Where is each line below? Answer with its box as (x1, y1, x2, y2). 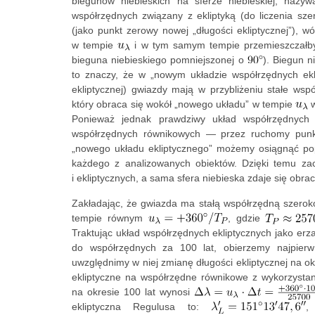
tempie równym (72, 212, 148, 224)
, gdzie (227, 212, 266, 224)
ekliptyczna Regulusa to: (72, 300, 212, 312)
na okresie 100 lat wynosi (72, 285, 194, 297)
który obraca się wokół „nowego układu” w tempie (72, 98, 295, 110)
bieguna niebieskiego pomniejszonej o (72, 53, 247, 65)
